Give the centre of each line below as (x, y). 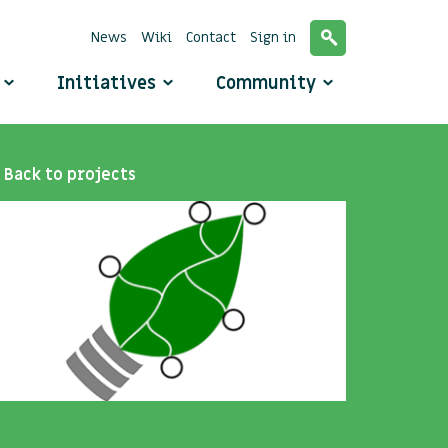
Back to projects (69, 175)
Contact (211, 37)
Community (268, 83)
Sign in (273, 37)
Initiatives (109, 83)
